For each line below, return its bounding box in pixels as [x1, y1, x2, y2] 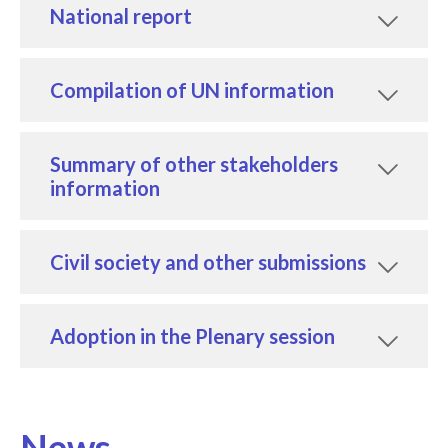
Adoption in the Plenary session [50, 323, 335, 348]
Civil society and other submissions [50, 249, 366, 274]
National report [50, 3, 192, 28]
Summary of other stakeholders [50, 151, 338, 176]
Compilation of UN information [50, 77, 334, 102]
